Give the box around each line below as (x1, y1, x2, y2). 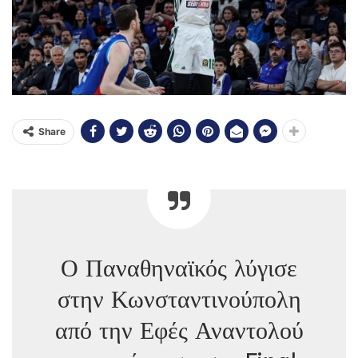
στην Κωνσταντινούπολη (57, 284, 301, 314)
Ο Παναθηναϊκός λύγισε (61, 253, 297, 283)
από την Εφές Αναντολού (54, 316, 304, 345)
